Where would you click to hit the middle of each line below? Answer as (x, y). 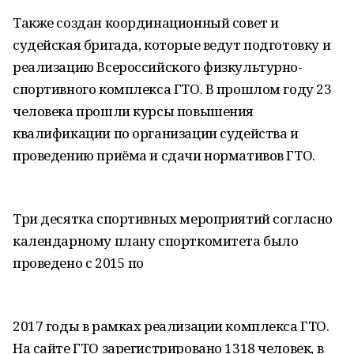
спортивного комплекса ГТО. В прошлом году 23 (172, 89)
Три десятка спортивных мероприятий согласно (173, 218)
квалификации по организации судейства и (156, 133)
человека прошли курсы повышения (133, 111)
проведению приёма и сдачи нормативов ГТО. (164, 155)
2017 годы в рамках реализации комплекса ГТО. (171, 326)
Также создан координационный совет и (146, 23)
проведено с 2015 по (79, 263)
